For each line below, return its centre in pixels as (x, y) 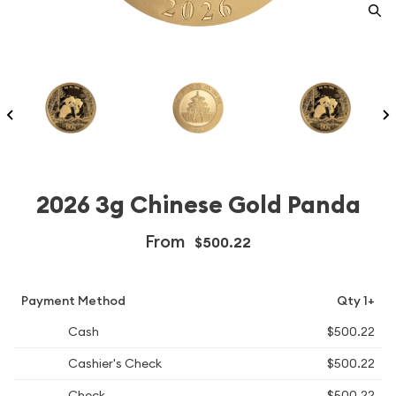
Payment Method (73, 301)
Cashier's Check (114, 363)
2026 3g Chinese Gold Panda (198, 205)
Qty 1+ (356, 301)
